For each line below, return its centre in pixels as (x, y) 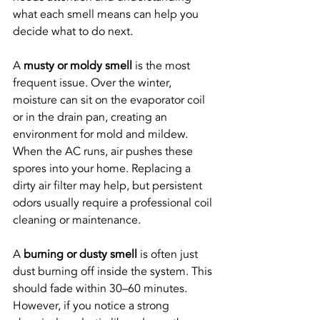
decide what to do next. (73, 32)
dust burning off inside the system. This (114, 272)
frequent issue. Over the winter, (94, 83)
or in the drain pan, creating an (91, 117)
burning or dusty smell (80, 255)
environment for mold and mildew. (102, 135)
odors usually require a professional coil (114, 203)
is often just (169, 255)
